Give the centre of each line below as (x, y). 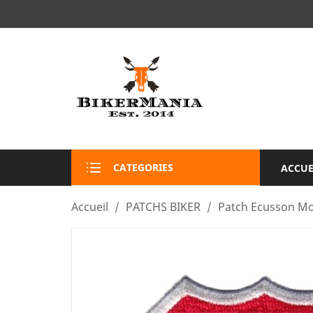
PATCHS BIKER (163, 207)
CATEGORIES (143, 167)
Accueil (90, 207)
